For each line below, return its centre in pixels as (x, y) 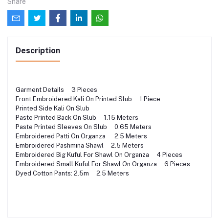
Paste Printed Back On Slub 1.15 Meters (77, 118)
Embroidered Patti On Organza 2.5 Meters (81, 136)
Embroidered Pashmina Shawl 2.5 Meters (80, 146)
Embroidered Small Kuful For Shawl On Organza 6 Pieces (103, 164)
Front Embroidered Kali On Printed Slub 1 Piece (88, 99)
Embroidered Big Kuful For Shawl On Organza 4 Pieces (99, 155)
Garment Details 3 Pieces (56, 90)
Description (38, 51)
